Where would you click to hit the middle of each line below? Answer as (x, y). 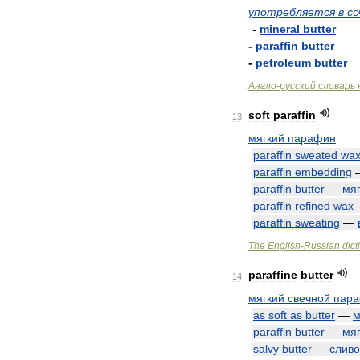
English (284, 246)
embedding (323, 172)
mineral (280, 29)
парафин (312, 138)
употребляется (292, 12)
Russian (322, 246)
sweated (316, 155)
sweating (317, 223)
